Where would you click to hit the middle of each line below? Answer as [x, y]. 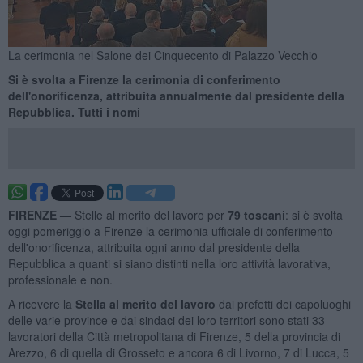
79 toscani [256, 214]
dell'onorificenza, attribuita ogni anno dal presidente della [154, 247]
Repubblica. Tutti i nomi [74, 111]
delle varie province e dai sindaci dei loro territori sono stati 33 [166, 320]
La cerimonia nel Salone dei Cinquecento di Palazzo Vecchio [162, 55]
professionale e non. [60, 279]
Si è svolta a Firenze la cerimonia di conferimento [144, 79]
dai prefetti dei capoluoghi [283, 303]
